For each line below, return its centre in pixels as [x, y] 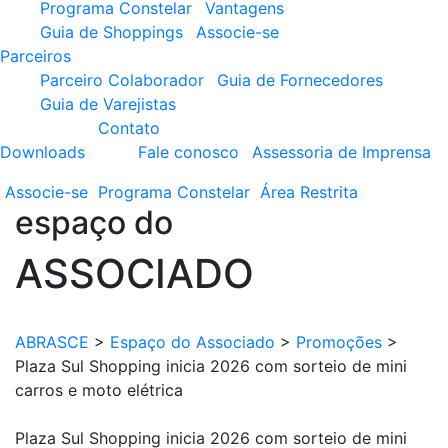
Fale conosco [188, 152]
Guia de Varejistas [108, 104]
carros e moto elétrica [99, 390]
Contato [129, 128]
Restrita [329, 192]
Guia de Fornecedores [300, 80]
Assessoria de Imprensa [341, 152]
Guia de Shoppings [111, 32]
